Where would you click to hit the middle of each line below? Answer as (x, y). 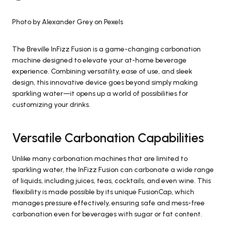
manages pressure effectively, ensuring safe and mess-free (108, 203)
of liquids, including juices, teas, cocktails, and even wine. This (111, 181)
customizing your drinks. (51, 104)
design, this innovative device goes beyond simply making (105, 82)
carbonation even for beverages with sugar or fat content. (107, 214)
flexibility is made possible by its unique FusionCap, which (103, 192)
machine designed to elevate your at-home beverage (99, 60)
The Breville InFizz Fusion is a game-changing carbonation (106, 49)
